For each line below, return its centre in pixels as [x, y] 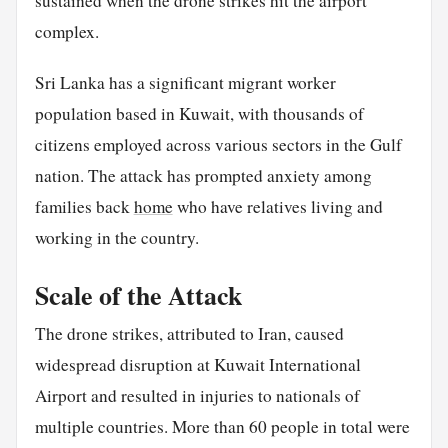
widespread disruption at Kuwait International [197, 364]
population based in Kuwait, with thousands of [199, 113]
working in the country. [116, 237]
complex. [66, 32]
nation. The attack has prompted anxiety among [203, 175]
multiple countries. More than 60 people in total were [222, 426]
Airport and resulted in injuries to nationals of [197, 395]
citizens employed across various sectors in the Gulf [218, 144]
